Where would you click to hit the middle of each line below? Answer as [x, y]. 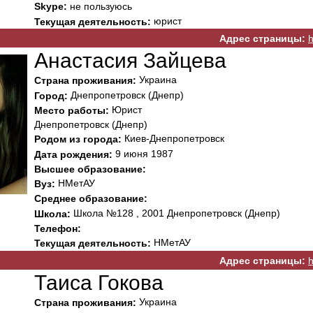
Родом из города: [78, 139]
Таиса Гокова [99, 282]
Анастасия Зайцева [130, 61]
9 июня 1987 [143, 153]
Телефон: [58, 229]
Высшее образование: [90, 169]
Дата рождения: [73, 154]
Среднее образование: [91, 199]
